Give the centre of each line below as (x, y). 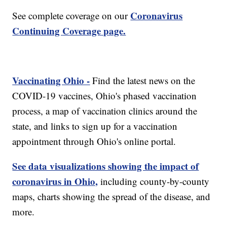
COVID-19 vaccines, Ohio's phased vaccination (105, 96)
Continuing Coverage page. (69, 31)
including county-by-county (154, 181)
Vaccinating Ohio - (51, 81)
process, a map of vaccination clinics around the (105, 111)
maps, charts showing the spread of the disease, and (111, 197)
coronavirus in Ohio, (55, 181)
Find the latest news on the (143, 81)
